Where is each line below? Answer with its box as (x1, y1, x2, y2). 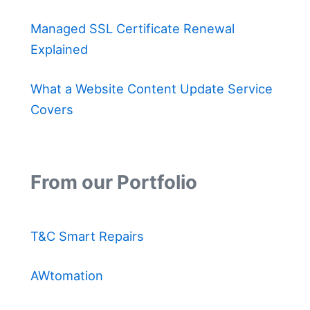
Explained (30, 41, 88, 57)
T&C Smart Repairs (30, 228, 144, 244)
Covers (30, 102, 73, 118)
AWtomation (30, 268, 103, 283)
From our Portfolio (30, 170, 197, 194)
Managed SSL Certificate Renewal (30, 20, 235, 36)
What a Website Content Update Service (30, 81, 273, 97)
